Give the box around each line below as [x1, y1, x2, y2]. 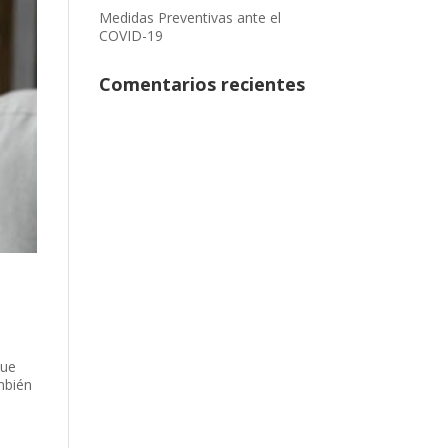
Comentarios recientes [98, 72, 305, 96]
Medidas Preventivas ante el [98, 8, 281, 27]
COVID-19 [98, 26, 163, 45]
